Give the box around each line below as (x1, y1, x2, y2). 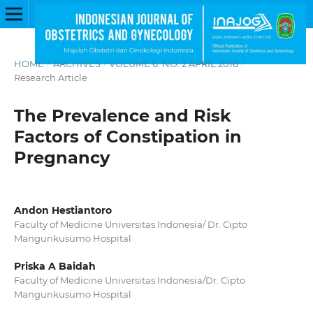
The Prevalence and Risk (13, 105, 231, 126)
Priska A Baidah (13, 260, 96, 272)
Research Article (13, 71, 87, 83)
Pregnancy (13, 147, 110, 168)
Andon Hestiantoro (13, 203, 112, 217)
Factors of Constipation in (13, 126, 242, 147)
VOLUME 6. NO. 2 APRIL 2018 (109, 57, 239, 69)
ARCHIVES (52, 57, 101, 69)
